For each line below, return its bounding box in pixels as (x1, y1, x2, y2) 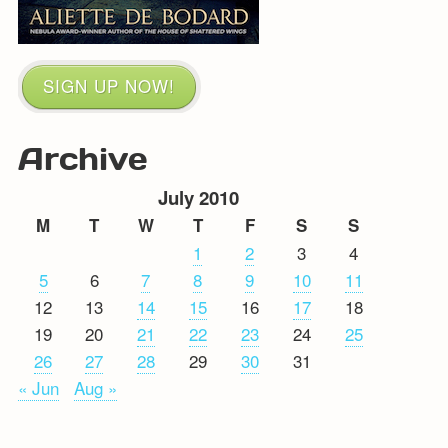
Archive (17, 139, 148, 176)
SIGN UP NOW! (42, 72, 175, 98)
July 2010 (158, 183, 240, 211)
